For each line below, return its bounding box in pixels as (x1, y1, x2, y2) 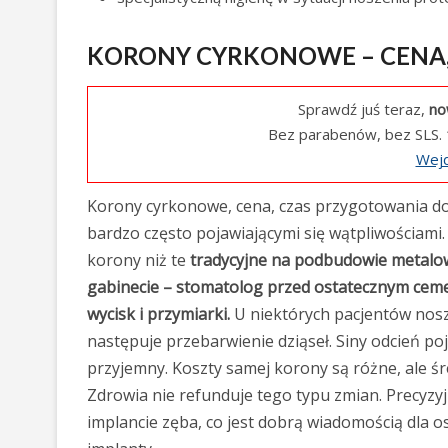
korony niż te (87, 249, 190, 271)
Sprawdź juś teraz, (298, 99, 429, 119)
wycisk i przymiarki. (87, 303, 230, 325)
